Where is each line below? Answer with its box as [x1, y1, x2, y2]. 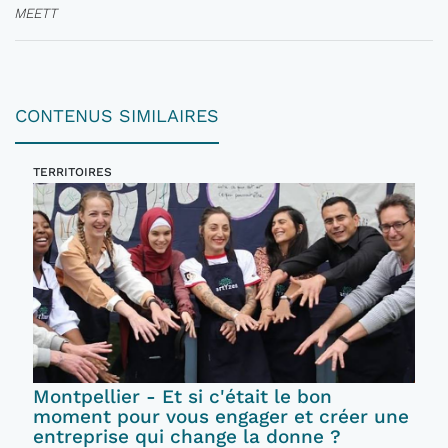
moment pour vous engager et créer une [33, 404, 409, 428]
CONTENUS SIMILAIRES [15, 105, 219, 126]
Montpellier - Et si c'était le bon [33, 384, 332, 408]
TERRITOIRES [33, 165, 112, 179]
